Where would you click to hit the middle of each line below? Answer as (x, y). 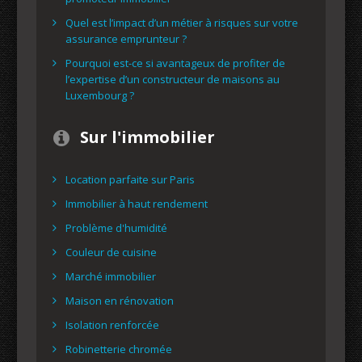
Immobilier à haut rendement (137, 204)
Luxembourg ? (100, 95)
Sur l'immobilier (147, 137)
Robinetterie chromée (119, 349)
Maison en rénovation (120, 301)
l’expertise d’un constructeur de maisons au (173, 79)
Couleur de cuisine (111, 252)
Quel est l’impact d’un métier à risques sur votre (182, 23)
